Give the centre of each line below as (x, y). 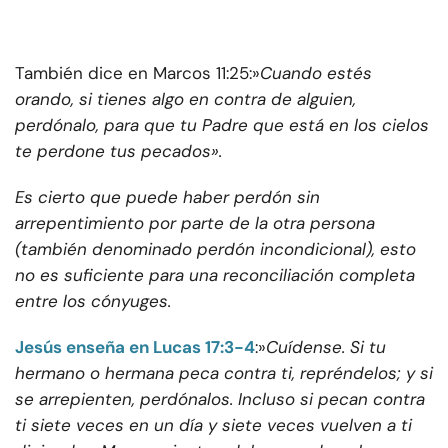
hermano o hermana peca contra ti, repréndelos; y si (224, 373)
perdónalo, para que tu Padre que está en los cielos (222, 125)
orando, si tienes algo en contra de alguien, (185, 99)
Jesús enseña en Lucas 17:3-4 (135, 347)
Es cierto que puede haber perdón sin (167, 197)
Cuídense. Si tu (326, 347)
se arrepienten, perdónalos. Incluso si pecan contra (220, 399)
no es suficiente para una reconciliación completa (215, 275)
